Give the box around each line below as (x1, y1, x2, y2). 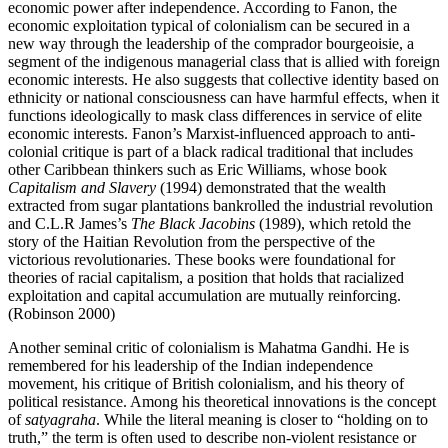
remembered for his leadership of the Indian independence (8, 356, 373, 374)
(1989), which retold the (255, 214, 411, 232)
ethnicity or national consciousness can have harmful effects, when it (8, 88, 439, 106)
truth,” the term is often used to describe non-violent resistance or (8, 428, 416, 446)
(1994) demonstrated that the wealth (156, 178, 386, 196)
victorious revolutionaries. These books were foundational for (8, 250, 395, 268)
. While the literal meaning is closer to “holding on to (96, 410, 428, 428)
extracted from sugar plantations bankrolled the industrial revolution (8, 196, 433, 214)
